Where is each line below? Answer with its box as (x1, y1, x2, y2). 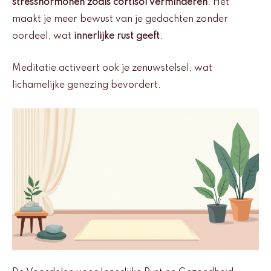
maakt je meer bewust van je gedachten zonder (12, 15, 228, 25)
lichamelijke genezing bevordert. (12, 80, 161, 90)
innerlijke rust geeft (74, 31, 160, 42)
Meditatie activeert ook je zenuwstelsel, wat (12, 63, 212, 73)
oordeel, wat (12, 31, 74, 42)
